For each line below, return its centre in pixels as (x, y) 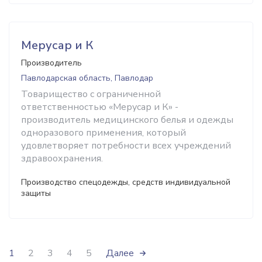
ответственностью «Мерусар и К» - (100, 107)
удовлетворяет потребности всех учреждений (126, 146)
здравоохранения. (62, 158)
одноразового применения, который (104, 133)
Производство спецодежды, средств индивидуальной (126, 182)
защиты (36, 193)
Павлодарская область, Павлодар (87, 78)
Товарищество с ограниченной (91, 94)
